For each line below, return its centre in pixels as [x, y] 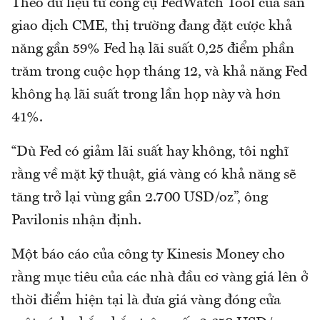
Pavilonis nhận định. [76, 220]
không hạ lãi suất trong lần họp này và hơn [146, 95]
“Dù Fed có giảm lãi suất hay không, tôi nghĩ [150, 152]
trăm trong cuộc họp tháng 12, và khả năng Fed [159, 72]
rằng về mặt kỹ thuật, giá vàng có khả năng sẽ [154, 175]
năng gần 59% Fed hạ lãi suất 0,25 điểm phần [153, 49]
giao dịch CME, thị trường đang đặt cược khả [152, 26]
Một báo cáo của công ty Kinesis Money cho [148, 255]
